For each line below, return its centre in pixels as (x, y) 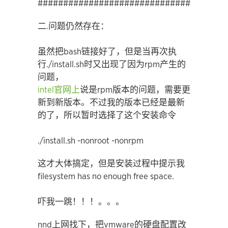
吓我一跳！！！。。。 (81, 202)
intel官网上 (59, 90)
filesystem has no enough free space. (106, 176)
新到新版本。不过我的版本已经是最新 (111, 103)
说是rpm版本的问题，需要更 (135, 90)
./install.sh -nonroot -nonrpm (91, 141)
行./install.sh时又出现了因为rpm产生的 (112, 64)
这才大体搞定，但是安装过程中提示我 (111, 164)
